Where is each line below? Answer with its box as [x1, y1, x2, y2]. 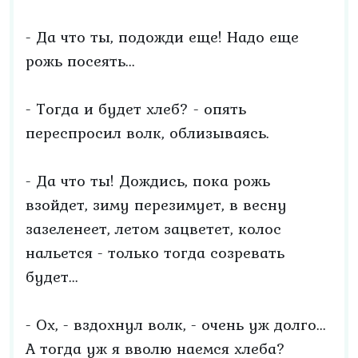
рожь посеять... [26, 49, 135, 73]
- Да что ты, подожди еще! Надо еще [26, 25, 299, 49]
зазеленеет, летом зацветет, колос [26, 217, 281, 241]
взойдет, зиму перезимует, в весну [26, 193, 287, 217]
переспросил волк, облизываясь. [26, 121, 269, 145]
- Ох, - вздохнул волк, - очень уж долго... [26, 312, 326, 336]
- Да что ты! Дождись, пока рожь [26, 169, 270, 193]
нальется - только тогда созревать [26, 241, 284, 265]
